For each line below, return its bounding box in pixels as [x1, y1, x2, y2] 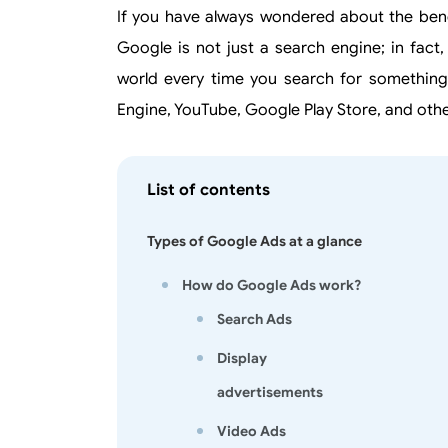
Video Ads [217, 422, 286, 440]
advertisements [217, 383, 323, 401]
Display [217, 349, 267, 367]
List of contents [147, 180, 270, 200]
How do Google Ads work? [182, 276, 361, 294]
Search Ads [217, 310, 292, 328]
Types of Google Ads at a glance [147, 232, 362, 250]
